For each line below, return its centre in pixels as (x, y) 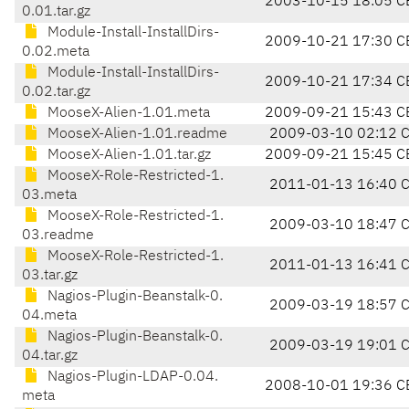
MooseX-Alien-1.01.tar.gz (127, 156)
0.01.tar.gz (56, 12)
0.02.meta (56, 52)
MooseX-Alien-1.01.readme (136, 135)
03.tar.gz (50, 276)
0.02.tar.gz (56, 93)
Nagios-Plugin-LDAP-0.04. (131, 378)
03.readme (58, 236)
